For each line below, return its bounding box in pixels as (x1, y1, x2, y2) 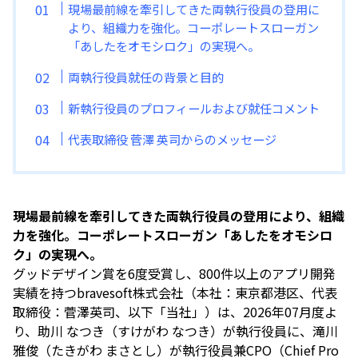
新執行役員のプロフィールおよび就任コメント (68, 98, 320, 117)
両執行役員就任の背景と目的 (68, 67, 225, 86)
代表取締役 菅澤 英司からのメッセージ (68, 129, 277, 148)
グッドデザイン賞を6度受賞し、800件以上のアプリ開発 (13, 264, 336, 284)
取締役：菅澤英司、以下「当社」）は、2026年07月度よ (13, 302, 337, 322)
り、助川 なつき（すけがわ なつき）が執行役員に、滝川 (13, 321, 338, 341)
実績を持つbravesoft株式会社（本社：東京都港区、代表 (13, 283, 337, 303)
